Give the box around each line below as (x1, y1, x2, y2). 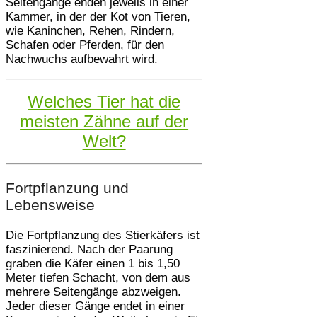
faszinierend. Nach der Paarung (6, 242, 173, 256)
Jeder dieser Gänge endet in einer (6, 299, 185, 313)
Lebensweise (6, 196, 95, 213)
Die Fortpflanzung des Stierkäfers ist (6, 228, 200, 242)
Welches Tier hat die (28, 91, 181, 111)
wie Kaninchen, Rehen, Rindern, (6, 23, 175, 38)
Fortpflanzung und (6, 179, 129, 196)
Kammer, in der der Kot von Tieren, (6, 9, 190, 23)
